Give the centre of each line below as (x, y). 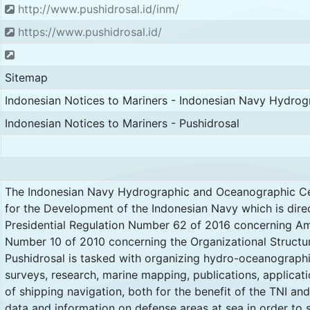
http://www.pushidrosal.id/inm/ (97, 9)
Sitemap (26, 77)
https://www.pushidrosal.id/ (88, 32)
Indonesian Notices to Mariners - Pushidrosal (122, 123)
